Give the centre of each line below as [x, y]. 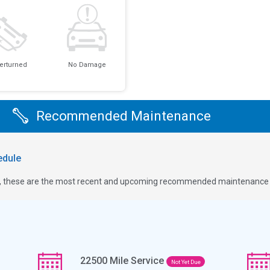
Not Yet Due [186, 262]
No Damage [87, 65]
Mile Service [137, 260]
